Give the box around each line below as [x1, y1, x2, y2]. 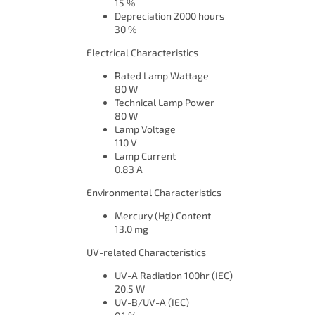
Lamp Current [115, 150, 176, 162]
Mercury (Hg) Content [115, 210, 211, 222]
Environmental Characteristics [86, 186, 221, 199]
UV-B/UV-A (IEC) [115, 296, 189, 309]
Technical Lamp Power [115, 96, 214, 109]
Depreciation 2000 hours [115, 10, 224, 22]
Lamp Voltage [115, 123, 176, 136]
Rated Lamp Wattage [115, 70, 209, 82]
